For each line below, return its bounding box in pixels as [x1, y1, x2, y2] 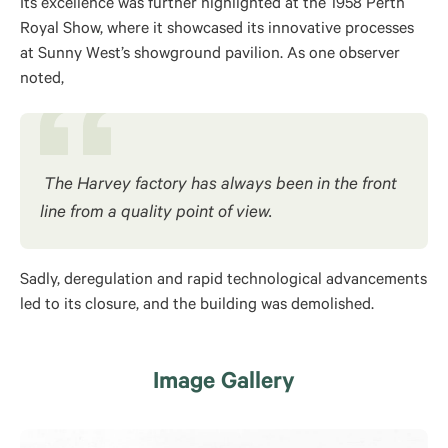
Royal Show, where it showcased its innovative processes [20, 21, 414, 39]
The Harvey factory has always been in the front [40, 177, 397, 196]
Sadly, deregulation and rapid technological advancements [20, 272, 427, 290]
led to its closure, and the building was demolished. [20, 297, 374, 315]
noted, [20, 71, 64, 89]
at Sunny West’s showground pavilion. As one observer [20, 46, 400, 64]
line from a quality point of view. [40, 205, 272, 224]
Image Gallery [153, 371, 295, 397]
